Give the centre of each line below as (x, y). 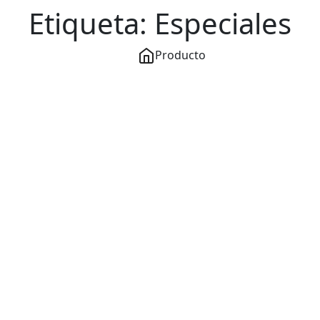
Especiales (223, 23)
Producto (180, 55)
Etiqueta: (91, 23)
